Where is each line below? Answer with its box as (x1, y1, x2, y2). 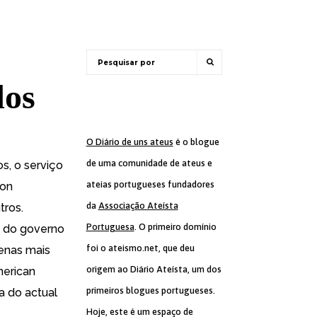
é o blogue (173, 137, 219, 147)
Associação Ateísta (98, 200, 178, 211)
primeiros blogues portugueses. (86, 285, 215, 296)
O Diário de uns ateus (86, 137, 173, 147)
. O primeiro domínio (134, 221, 217, 232)
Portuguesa (86, 221, 134, 232)
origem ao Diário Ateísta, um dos (86, 264, 221, 275)
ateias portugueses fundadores (86, 179, 214, 190)
